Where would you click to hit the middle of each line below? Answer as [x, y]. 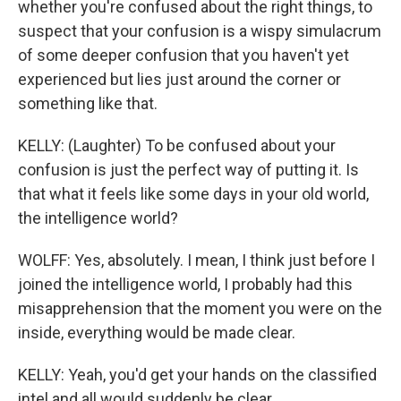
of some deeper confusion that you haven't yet [183, 55]
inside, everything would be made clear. [157, 333]
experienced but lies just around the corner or [179, 79]
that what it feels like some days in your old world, [193, 194]
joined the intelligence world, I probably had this [185, 284]
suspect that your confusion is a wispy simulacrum [200, 31]
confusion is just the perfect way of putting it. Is [188, 170]
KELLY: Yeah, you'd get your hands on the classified [197, 375]
